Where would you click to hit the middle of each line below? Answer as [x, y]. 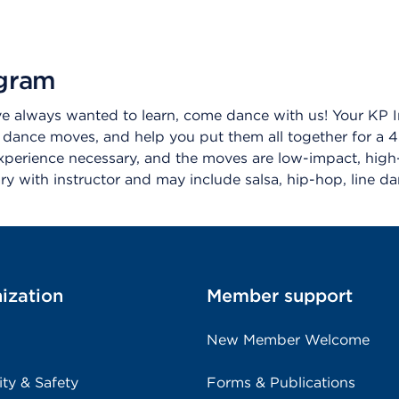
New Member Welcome [288, 340]
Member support [280, 296]
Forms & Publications [281, 383]
